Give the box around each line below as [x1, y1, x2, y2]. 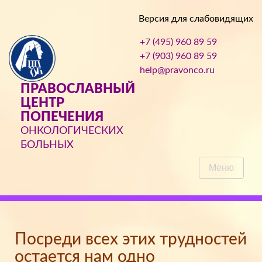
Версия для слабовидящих [139, 14, 253, 23]
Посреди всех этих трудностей [15, 231, 247, 247]
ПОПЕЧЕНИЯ [20, 111, 104, 123]
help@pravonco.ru [140, 65, 215, 75]
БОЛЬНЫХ [20, 140, 74, 150]
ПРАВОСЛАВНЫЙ [20, 82, 135, 95]
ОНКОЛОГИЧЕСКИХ [20, 126, 123, 136]
